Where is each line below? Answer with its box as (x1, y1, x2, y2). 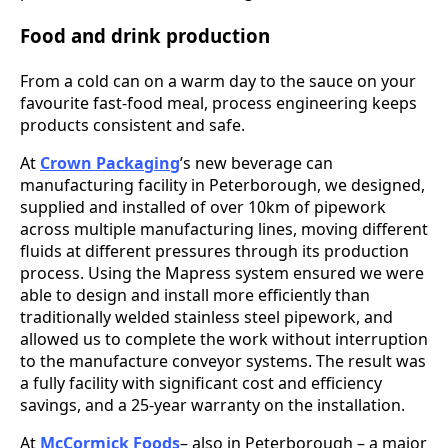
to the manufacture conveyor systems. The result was (20, 349, 426, 372)
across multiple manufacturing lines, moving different (20, 217, 428, 240)
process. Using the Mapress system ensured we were (20, 261, 424, 284)
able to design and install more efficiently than (20, 283, 370, 306)
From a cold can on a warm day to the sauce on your (20, 69, 416, 92)
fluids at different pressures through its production (20, 239, 409, 262)
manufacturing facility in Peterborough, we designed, (20, 173, 425, 196)
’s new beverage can (180, 151, 333, 174)
